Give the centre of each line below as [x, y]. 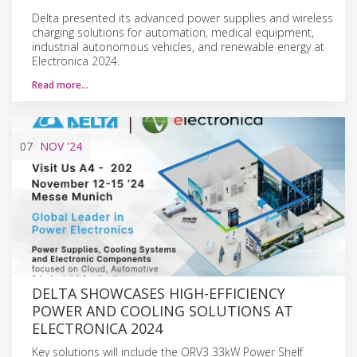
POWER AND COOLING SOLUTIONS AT [163, 310]
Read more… [60, 84]
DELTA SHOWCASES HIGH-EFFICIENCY [159, 293]
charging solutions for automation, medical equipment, [173, 32]
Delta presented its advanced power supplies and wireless [182, 18]
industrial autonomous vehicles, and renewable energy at [178, 46]
